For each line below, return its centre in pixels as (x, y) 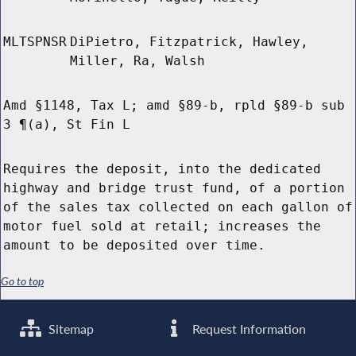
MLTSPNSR (35, 42)
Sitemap (70, 329)
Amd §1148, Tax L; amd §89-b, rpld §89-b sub (174, 106)
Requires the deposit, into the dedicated (162, 169)
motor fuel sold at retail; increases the (162, 226)
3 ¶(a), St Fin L (67, 125)
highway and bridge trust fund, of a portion (174, 188)
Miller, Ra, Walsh (137, 61)
